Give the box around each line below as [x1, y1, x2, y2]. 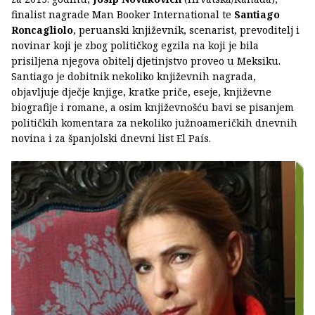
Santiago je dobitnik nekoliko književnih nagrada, [11, 69, 256, 83]
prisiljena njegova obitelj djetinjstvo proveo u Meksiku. [11, 53, 281, 67]
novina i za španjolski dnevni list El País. [11, 131, 211, 145]
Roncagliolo [11, 22, 73, 37]
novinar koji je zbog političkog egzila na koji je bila [11, 38, 259, 52]
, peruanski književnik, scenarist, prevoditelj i [73, 22, 300, 37]
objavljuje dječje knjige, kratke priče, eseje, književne [11, 84, 271, 98]
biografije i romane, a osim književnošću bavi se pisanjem [11, 100, 294, 114]
